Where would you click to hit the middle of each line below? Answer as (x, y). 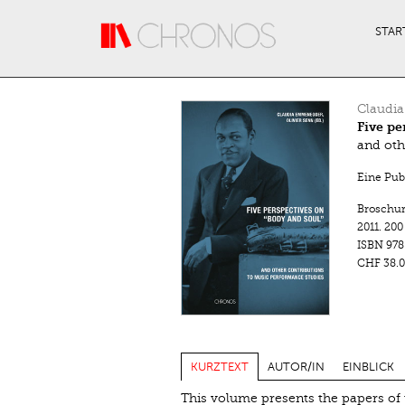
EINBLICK (368, 367)
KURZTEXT (219, 367)
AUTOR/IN (296, 367)
